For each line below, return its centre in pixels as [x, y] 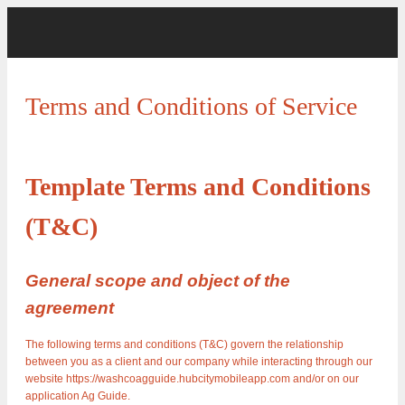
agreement [70, 308]
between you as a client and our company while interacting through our [199, 362]
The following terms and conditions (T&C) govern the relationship [184, 345]
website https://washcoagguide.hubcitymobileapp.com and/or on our [192, 379]
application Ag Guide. [78, 396]
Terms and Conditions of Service [191, 106]
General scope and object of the [158, 281]
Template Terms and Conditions [198, 187]
